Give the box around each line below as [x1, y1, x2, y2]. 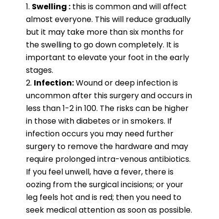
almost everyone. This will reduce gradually [25, 13, 191, 25]
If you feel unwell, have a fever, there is [25, 166, 174, 177]
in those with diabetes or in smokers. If [25, 115, 172, 127]
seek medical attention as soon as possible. [25, 204, 192, 216]
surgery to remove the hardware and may [25, 140, 188, 152]
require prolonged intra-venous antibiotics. [25, 153, 191, 165]
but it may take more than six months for [25, 26, 184, 38]
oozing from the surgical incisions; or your [25, 178, 183, 190]
